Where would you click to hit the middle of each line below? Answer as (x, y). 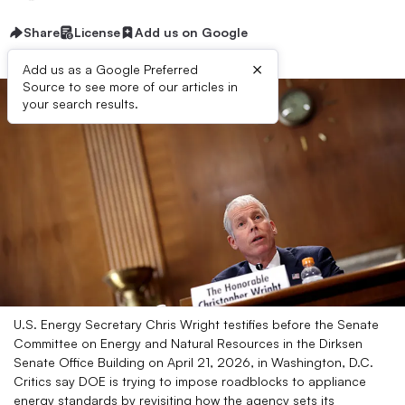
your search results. (80, 104)
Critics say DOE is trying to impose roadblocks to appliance (190, 381)
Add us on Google (191, 32)
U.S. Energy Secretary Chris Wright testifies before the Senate (196, 324)
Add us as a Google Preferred (110, 69)
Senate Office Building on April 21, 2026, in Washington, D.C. (193, 362)
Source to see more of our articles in (130, 86)
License (97, 32)
